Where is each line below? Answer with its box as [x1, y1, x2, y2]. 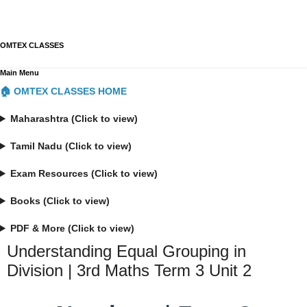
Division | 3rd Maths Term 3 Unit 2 [7, 261, 251, 280]
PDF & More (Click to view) [10, 223, 135, 234]
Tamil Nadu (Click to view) [10, 140, 132, 151]
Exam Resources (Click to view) [10, 168, 158, 179]
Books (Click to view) [10, 195, 110, 206]
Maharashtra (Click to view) [10, 113, 138, 124]
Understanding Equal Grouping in [7, 242, 246, 260]
